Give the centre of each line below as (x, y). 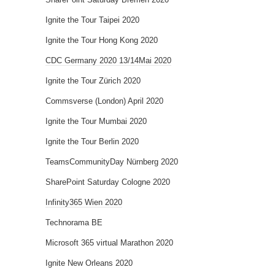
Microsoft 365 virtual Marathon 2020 (109, 243)
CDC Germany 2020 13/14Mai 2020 (108, 60)
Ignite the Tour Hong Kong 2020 (102, 40)
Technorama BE (74, 223)
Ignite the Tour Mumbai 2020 (96, 121)
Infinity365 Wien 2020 (84, 202)
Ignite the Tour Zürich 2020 (93, 81)
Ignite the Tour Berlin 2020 (92, 141)
